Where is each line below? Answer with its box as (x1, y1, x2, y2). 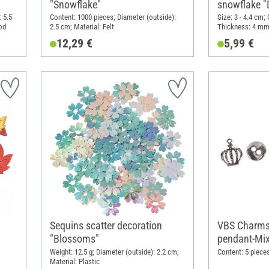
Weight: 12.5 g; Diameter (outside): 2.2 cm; (49, 247, 179, 256)
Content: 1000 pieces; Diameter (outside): (49, 13, 176, 22)
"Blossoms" (49, 232, 99, 245)
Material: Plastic (49, 256, 100, 266)
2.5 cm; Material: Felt (49, 22, 114, 32)
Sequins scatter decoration (49, 219, 162, 232)
